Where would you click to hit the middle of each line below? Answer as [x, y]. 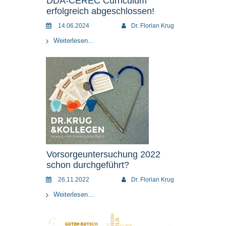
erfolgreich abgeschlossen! [100, 11]
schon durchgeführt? [88, 165]
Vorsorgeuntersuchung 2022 [103, 154]
